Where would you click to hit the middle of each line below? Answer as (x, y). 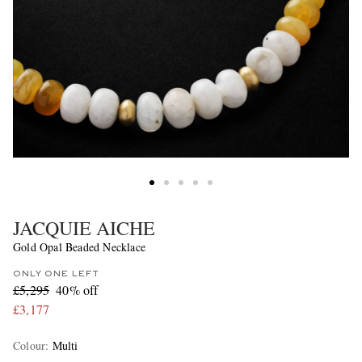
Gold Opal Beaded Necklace (79, 246)
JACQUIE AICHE (84, 227)
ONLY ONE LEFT (56, 274)
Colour (29, 345)
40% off (77, 289)
